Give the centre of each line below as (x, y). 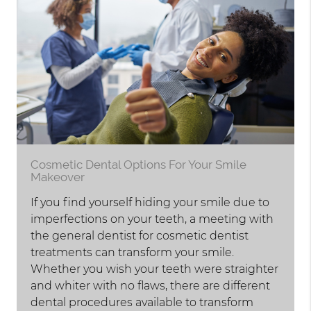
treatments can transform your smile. (133, 253)
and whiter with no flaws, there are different (151, 286)
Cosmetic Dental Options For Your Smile (139, 165)
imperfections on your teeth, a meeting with (152, 219)
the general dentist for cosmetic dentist (140, 236)
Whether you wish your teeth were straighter (155, 269)
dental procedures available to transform (142, 303)
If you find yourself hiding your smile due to (150, 203)
